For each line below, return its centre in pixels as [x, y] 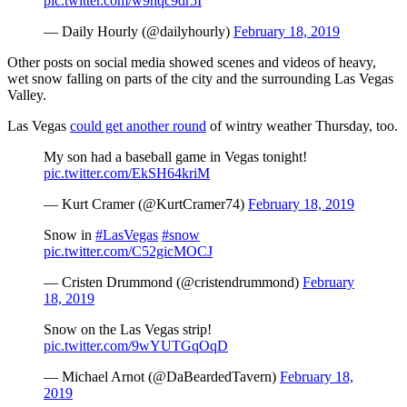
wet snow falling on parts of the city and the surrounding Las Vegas [200, 79]
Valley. [27, 95]
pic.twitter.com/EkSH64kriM [127, 174]
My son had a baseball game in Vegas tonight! [175, 157]
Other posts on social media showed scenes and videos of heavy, [192, 63]
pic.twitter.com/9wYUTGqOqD [136, 346]
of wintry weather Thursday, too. [302, 126]
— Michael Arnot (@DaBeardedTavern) [162, 377]
